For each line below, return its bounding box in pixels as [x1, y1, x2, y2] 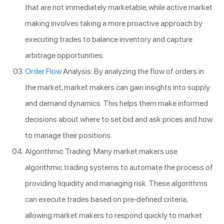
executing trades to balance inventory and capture [25, 34, 192, 44]
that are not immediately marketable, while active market [25, 2, 212, 12]
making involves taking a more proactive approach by [25, 18, 202, 28]
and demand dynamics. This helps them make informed [25, 98, 208, 108]
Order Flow [25, 66, 61, 76]
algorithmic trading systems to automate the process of [25, 162, 213, 172]
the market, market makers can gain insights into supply [25, 82, 210, 92]
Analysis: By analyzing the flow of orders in [61, 66, 204, 76]
